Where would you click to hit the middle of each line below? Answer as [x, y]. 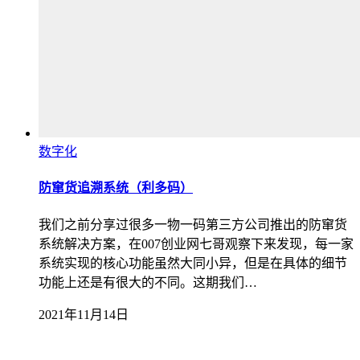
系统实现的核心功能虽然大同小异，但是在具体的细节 [193, 263]
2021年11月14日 [84, 314]
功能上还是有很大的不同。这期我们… [148, 282]
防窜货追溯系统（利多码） [116, 188]
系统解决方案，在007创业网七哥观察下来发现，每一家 [196, 243]
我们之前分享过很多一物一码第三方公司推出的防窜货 [193, 224]
